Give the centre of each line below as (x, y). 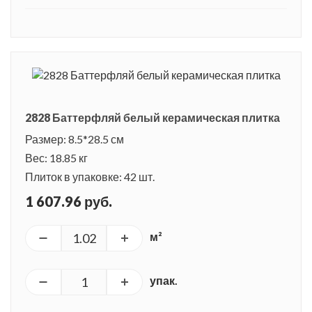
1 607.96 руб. (69, 202)
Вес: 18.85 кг (56, 158)
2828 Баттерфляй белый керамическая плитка (153, 118)
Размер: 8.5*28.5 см (75, 139)
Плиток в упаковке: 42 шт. (90, 177)
